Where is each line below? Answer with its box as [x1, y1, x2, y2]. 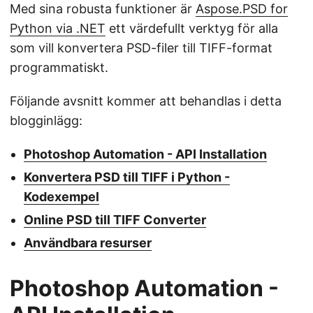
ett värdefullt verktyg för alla [105, 21, 278, 36]
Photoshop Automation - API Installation [24, 147, 267, 162]
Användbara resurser [24, 235, 152, 251]
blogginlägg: [10, 113, 82, 129]
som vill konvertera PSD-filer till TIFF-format [10, 41, 272, 56]
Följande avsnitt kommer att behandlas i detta [10, 94, 282, 109]
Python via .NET [10, 21, 105, 36]
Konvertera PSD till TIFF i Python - [24, 170, 230, 185]
